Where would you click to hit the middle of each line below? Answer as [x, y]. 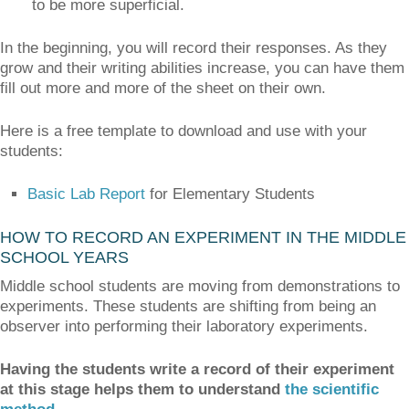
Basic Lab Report [86, 194]
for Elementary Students [230, 194]
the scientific [332, 389]
